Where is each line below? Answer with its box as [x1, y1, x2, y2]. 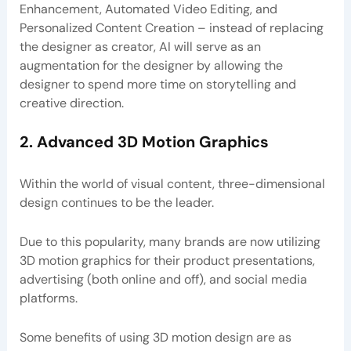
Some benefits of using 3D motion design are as [19, 328, 291, 346]
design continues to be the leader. [19, 194, 214, 212]
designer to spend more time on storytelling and [19, 75, 296, 92]
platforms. [19, 290, 78, 307]
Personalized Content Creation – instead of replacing [19, 19, 324, 36]
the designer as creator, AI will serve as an [19, 38, 261, 55]
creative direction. [19, 94, 124, 111]
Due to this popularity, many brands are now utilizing [19, 233, 320, 251]
